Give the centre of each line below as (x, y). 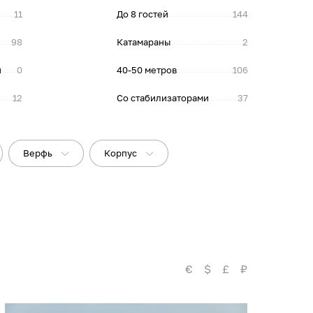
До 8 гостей (142, 14)
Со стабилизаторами (162, 98)
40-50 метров (146, 70)
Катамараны (143, 42)
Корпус (121, 153)
